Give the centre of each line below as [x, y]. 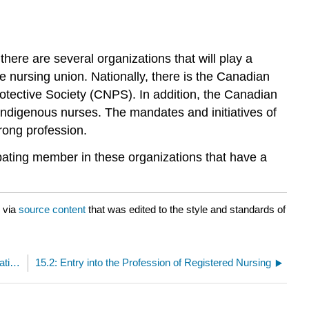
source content [52, 210]
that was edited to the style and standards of [186, 210]
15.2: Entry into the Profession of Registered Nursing [153, 263]
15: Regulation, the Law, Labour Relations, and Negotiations [15, 263]
